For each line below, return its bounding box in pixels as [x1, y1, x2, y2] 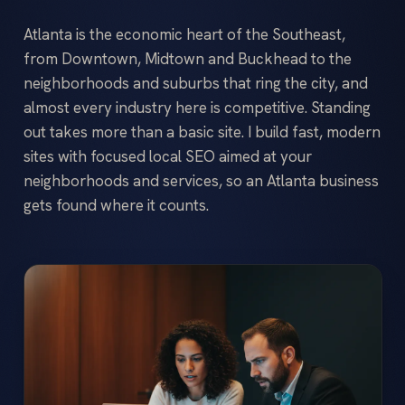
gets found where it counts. [23, 195, 209, 215]
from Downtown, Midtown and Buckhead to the [23, 49, 352, 69]
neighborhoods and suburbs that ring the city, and [23, 73, 368, 93]
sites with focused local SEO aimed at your [23, 146, 312, 166]
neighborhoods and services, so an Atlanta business [23, 171, 379, 191]
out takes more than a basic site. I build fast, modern [23, 122, 381, 142]
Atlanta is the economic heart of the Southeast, [23, 24, 345, 44]
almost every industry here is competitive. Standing [23, 98, 371, 118]
